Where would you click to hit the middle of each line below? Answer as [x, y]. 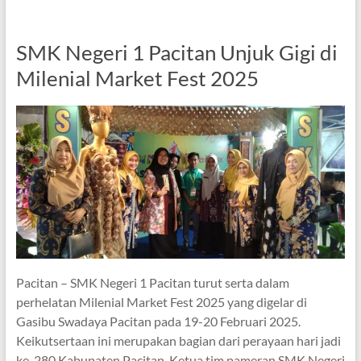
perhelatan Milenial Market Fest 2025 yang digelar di [161, 302]
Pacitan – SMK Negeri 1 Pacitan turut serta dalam [152, 283]
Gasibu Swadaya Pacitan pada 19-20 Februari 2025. [158, 322]
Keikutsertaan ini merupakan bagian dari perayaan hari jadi [178, 341]
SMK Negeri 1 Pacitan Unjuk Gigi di [176, 52]
